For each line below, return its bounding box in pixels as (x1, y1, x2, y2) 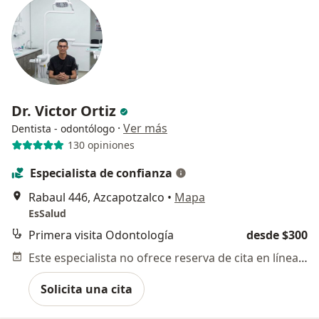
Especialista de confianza (30, 164, 172, 181)
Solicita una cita (41, 281, 132, 297)
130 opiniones (67, 138, 135, 152)
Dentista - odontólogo (11, 121, 115, 135)
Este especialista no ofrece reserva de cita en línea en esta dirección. (298, 249, 308, 266)
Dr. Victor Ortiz (11, 100, 120, 120)
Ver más (123, 120, 167, 136)
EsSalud (28, 206, 66, 220)
